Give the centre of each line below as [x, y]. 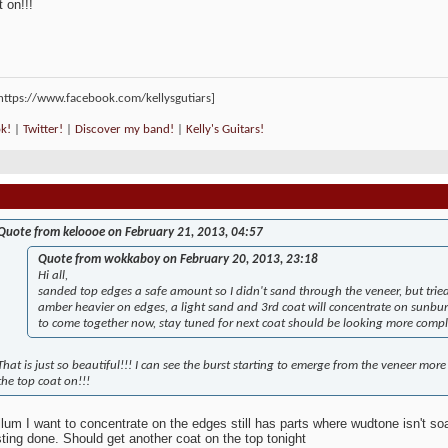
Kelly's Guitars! [225, 130]
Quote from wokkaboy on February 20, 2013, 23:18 [178, 260]
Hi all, [53, 276]
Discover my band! [124, 130]
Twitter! [43, 130]
